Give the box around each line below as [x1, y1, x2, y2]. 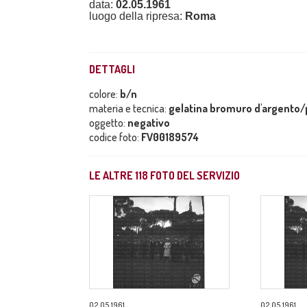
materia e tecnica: [89, 101, 169, 115]
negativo [127, 116, 170, 130]
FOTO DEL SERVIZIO [148, 169, 240, 182]
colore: [89, 87, 120, 101]
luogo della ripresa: [89, 10, 185, 22]
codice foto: [89, 130, 141, 144]
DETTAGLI [89, 62, 135, 76]
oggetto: [89, 116, 127, 130]
